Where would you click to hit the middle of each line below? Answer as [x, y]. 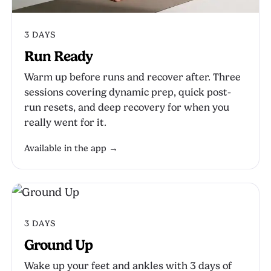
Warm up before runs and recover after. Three [132, 77]
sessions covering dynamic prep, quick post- [128, 92]
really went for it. [65, 122]
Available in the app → [71, 149]
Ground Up [59, 245]
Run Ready [59, 56]
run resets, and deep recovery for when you [127, 107]
